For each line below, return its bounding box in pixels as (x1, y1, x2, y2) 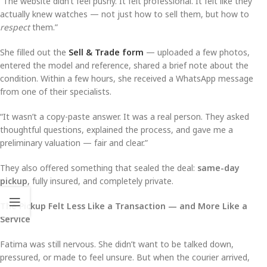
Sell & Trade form (69, 46, 144, 58)
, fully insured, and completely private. (27, 175, 173, 187)
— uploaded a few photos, (144, 46, 250, 58)
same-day (197, 162, 240, 173)
